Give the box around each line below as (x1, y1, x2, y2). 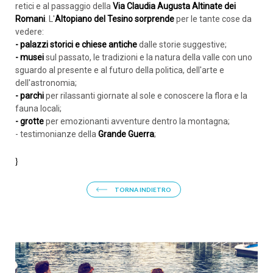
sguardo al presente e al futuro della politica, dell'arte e (15, 65, 224, 75)
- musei (15, 52, 44, 62)
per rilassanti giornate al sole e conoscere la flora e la (44, 91, 247, 101)
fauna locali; (15, 104, 62, 113)
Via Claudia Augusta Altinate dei (111, 1, 236, 11)
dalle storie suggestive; (137, 40, 227, 49)
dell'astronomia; (15, 78, 77, 88)
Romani (15, 14, 45, 24)
